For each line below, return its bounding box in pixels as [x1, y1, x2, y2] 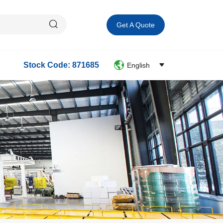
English [127, 61, 150, 69]
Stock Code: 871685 [23, 61, 99, 69]
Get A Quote [116, 21, 155, 29]
